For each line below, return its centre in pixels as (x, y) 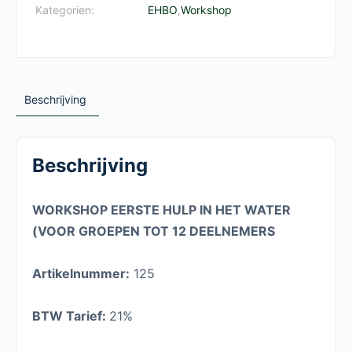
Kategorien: (65, 10)
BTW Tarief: (71, 316)
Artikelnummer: (81, 274)
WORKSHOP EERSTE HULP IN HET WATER (161, 210)
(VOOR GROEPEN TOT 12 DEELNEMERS (154, 231)
